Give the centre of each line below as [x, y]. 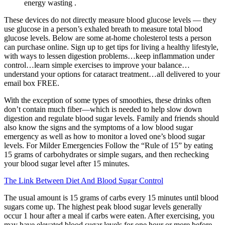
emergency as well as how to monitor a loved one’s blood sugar [104, 136]
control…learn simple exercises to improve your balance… [97, 65]
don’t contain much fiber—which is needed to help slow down [103, 109]
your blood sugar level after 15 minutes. [67, 163]
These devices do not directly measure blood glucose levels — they [110, 20]
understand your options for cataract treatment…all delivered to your [112, 74]
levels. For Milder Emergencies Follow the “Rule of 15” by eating [108, 145]
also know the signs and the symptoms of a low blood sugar [98, 127]
